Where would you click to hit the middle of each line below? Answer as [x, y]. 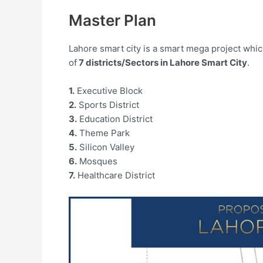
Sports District [108, 105]
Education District [115, 119]
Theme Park [103, 133]
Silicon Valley [106, 147]
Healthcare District [115, 176]
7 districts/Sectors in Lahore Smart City [162, 63]
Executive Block [109, 91]
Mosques [97, 161]
